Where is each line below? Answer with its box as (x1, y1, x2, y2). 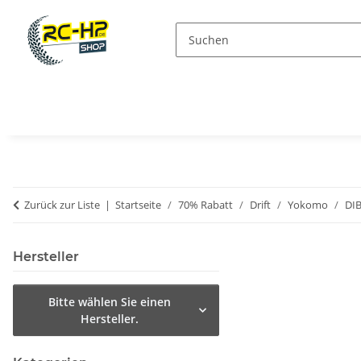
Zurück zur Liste (24, 197, 100, 213)
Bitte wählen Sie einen (48, 294, 171, 310)
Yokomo (288, 197, 328, 213)
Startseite (115, 197, 161, 213)
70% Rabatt (178, 197, 233, 213)
